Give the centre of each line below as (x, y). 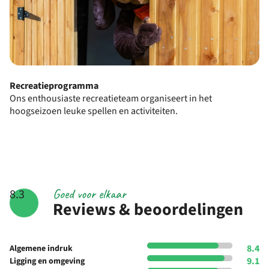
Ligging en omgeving (47, 261)
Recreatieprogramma (54, 86)
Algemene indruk (41, 249)
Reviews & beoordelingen (148, 210)
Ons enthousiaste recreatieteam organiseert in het (111, 99)
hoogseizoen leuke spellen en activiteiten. (94, 111)
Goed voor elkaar (89, 194)
